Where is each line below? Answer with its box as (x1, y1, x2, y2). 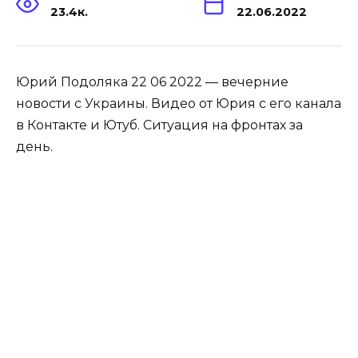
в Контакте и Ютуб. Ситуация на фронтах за (16, 117, 303, 133)
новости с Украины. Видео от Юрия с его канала (16, 95, 341, 111)
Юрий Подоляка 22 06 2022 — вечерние (16, 74, 288, 89)
